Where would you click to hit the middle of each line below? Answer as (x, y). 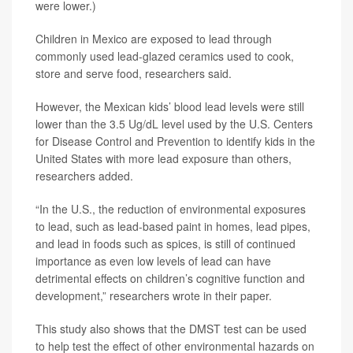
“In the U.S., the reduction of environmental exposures (171, 209)
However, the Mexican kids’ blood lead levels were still (170, 107)
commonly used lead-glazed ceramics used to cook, (165, 56)
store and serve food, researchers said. (134, 74)
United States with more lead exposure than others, (163, 159)
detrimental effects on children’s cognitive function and (170, 279)
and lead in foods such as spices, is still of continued (165, 244)
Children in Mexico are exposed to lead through (154, 39)
